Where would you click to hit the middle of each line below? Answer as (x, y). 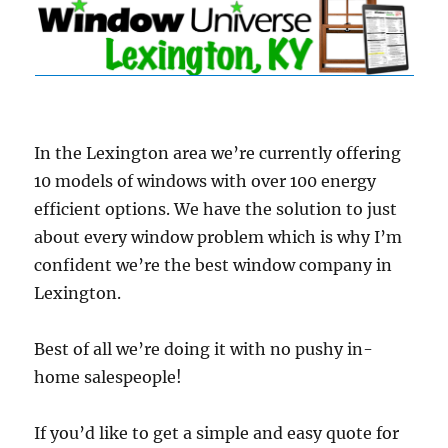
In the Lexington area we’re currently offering (218, 152)
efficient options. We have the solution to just (216, 208)
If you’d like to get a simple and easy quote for (217, 432)
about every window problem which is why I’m (218, 236)
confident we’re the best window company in (213, 264)
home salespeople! (108, 376)
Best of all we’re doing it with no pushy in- (204, 348)
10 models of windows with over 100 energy (205, 180)
